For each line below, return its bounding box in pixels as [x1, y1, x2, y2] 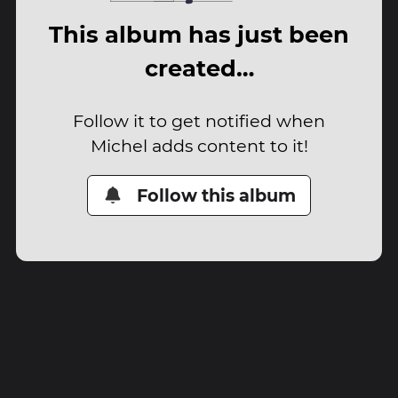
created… [144, 54, 254, 83]
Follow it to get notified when [73, 109, 325, 131]
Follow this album [137, 184, 297, 206]
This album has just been [49, 20, 349, 49]
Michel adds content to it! [90, 134, 308, 156]
